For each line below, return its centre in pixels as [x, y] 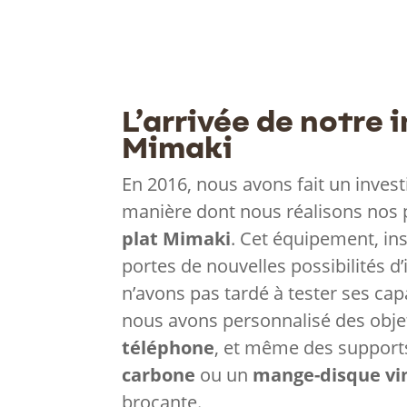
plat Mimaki [177, 238]
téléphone [169, 347]
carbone [159, 374]
